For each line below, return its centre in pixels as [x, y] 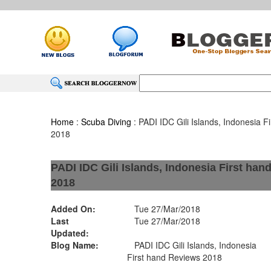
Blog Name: [75, 245]
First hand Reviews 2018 [175, 257]
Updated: [70, 233]
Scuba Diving [106, 122]
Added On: [73, 209]
